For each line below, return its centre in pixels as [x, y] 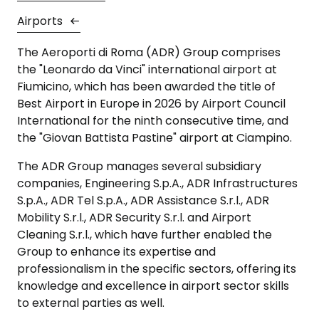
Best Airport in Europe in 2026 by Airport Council [151, 104]
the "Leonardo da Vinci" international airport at [147, 69]
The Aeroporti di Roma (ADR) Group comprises [149, 52]
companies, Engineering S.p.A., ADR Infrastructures [157, 183]
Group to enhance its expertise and [116, 252]
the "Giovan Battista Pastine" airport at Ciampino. [155, 138]
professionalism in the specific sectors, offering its [157, 269]
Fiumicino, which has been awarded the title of [146, 87]
